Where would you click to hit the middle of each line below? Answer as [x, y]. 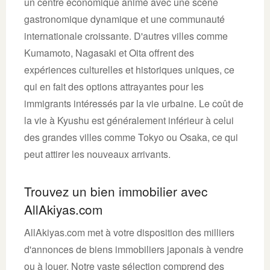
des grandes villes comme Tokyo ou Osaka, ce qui [131, 137]
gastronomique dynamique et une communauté [124, 19]
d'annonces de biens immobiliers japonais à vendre [134, 249]
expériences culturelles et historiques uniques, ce [129, 69]
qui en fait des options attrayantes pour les [114, 86]
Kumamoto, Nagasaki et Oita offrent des [109, 52]
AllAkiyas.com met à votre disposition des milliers [129, 232]
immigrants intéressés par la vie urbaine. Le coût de [134, 103]
